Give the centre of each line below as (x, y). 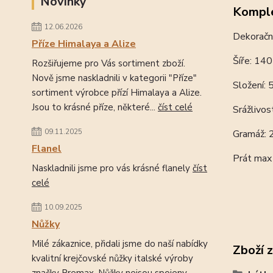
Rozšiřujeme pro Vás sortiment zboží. (108, 63)
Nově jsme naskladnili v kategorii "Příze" (114, 78)
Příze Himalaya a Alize (84, 44)
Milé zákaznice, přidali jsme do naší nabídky (120, 244)
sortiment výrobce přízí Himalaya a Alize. (117, 93)
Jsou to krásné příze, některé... (95, 107)
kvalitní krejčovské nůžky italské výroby (112, 258)
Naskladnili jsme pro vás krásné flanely (112, 168)
